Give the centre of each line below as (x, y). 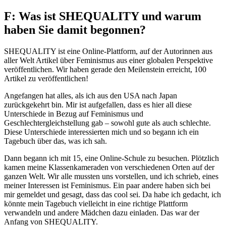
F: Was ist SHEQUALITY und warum (103, 16)
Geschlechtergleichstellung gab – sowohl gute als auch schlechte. (107, 123)
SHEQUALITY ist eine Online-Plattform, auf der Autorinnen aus (108, 51)
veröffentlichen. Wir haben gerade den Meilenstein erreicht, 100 (105, 69)
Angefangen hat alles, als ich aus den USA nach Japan (91, 95)
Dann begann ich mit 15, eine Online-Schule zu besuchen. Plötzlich (111, 158)
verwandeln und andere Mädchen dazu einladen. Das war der (102, 212)
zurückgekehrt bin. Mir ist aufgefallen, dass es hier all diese (98, 104)
